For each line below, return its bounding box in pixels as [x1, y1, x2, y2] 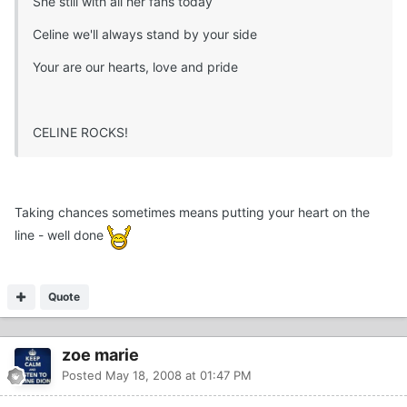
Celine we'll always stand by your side [33, 25, 257, 42]
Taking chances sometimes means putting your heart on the [15, 203, 370, 220]
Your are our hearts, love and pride [33, 58, 238, 74]
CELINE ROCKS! [33, 124, 128, 140]
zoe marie [62, 344, 139, 364]
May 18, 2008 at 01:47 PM [105, 367, 252, 382]
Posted [62, 367, 105, 382]
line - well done [15, 226, 107, 243]
